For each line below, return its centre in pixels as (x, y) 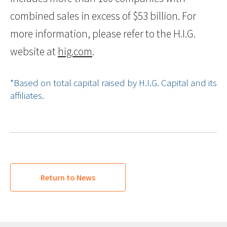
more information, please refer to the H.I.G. (103, 34)
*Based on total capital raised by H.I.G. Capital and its (113, 83)
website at (34, 52)
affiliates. (27, 96)
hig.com (75, 52)
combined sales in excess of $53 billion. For (103, 16)
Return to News (68, 178)
